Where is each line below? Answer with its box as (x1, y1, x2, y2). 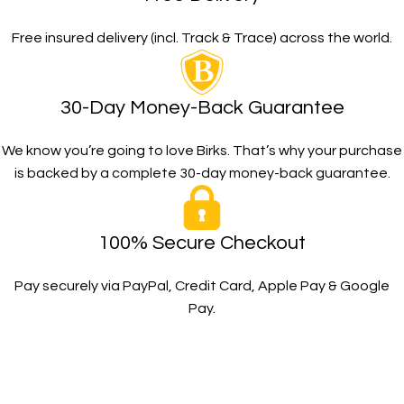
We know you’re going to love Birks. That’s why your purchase (2, 143, 402, 158)
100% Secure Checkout (98, 233, 306, 253)
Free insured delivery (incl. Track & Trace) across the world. (12, 31, 392, 45)
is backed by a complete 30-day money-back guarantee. (14, 166, 390, 180)
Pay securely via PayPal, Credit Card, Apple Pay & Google (14, 279, 390, 293)
